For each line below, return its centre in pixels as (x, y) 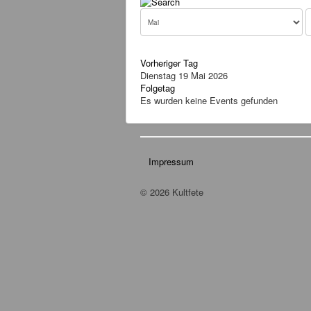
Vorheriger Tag (169, 62)
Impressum (171, 161)
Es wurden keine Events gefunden (209, 100)
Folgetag (158, 87)
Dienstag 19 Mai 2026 (184, 75)
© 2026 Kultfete (172, 192)
